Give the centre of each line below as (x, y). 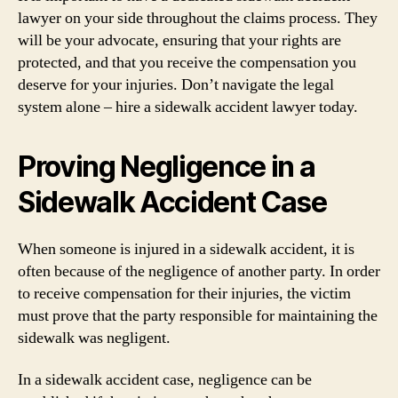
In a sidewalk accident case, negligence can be (165, 380)
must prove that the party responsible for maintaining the (198, 315)
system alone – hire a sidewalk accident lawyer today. (188, 107)
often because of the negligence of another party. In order (199, 271)
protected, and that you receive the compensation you (187, 62)
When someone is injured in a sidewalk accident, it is (186, 249)
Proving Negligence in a (167, 166)
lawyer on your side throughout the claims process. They (198, 18)
